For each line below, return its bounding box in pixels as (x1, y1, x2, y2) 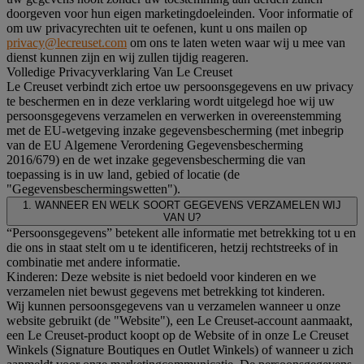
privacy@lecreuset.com (6, 35, 127, 50)
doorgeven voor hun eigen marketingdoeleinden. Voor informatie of (6, 6, 353, 20)
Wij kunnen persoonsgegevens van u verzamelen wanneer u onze (6, 298, 340, 313)
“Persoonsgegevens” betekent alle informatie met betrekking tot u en (6, 225, 356, 240)
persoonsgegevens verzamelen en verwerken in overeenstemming (6, 108, 341, 123)
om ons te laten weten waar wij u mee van (127, 35, 345, 50)
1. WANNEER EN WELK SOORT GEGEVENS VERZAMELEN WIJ (23, 198, 341, 211)
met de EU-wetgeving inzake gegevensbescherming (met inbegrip (6, 123, 344, 137)
